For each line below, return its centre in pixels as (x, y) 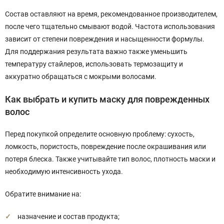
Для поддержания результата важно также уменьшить (96, 51)
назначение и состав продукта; (68, 216)
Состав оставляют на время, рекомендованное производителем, (111, 14)
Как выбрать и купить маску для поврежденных (107, 99)
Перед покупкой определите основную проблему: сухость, (100, 134)
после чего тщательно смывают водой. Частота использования (110, 26)
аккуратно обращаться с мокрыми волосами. (81, 76)
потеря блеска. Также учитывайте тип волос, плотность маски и (110, 159)
